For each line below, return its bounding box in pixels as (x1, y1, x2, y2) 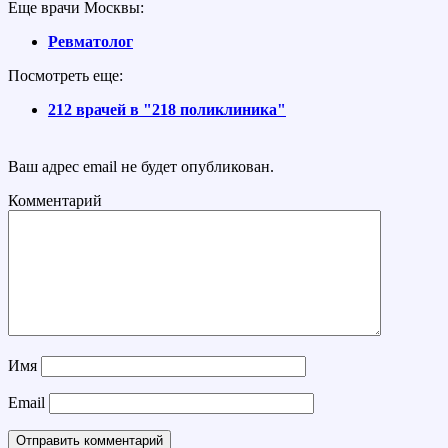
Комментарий (8, 191, 102, 209)
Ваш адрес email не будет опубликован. (8, 157, 274, 175)
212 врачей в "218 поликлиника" (48, 100, 286, 118)
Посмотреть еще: (8, 66, 123, 84)
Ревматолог (48, 32, 133, 50)
